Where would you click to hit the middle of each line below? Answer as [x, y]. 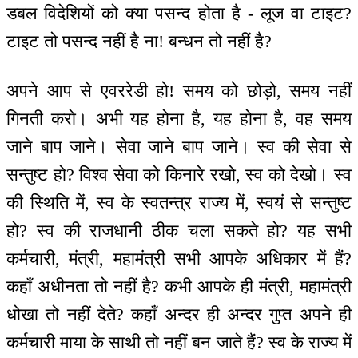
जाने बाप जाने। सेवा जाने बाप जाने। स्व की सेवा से [179, 147]
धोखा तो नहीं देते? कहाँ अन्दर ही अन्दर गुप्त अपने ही [179, 315]
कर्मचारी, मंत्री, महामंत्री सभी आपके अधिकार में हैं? [179, 259]
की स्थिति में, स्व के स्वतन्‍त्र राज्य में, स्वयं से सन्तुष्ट [179, 203]
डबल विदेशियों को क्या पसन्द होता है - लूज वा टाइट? [179, 13]
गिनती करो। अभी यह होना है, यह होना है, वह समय [179, 119]
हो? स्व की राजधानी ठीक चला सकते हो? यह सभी [179, 231]
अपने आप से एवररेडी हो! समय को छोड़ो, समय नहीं [179, 91]
